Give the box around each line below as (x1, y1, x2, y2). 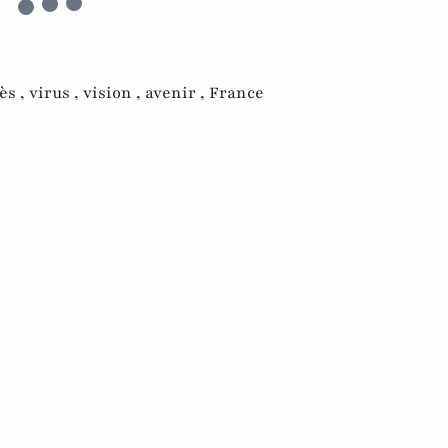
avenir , (145, 81, 209, 104)
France (209, 81, 264, 104)
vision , (83, 81, 145, 104)
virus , (29, 81, 83, 104)
